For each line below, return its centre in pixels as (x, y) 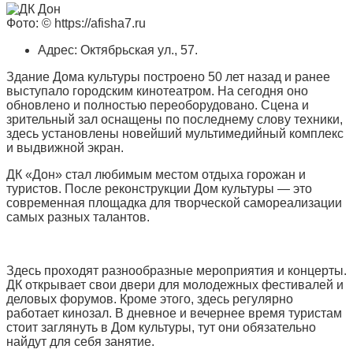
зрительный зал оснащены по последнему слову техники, (175, 120)
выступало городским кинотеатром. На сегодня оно (157, 91)
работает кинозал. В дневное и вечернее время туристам (174, 314)
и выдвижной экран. (65, 148)
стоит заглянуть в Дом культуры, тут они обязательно (161, 328)
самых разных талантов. (78, 217)
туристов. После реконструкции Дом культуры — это (159, 189)
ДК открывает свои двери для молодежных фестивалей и (175, 285)
